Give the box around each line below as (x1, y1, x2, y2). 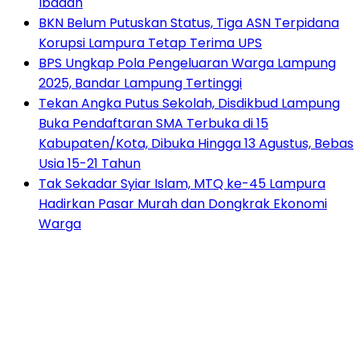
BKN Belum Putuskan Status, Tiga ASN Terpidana (39, 14, 339, 33)
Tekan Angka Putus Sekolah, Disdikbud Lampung (39, 94, 340, 113)
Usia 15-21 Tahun (39, 154, 141, 174)
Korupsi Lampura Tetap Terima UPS (39, 34, 262, 53)
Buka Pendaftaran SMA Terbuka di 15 (39, 114, 268, 133)
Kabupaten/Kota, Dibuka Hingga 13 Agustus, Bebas (39, 134, 354, 153)
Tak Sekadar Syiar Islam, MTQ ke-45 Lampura (39, 174, 325, 194)
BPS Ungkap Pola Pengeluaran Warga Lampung (39, 54, 336, 73)
